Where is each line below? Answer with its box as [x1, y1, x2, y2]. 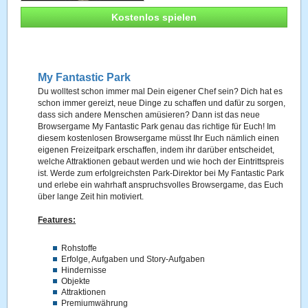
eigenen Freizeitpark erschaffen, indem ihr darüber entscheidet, [38, 145, 275, 155]
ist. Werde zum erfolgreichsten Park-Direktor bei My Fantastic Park [38, 168, 285, 178]
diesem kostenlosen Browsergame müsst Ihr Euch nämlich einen [38, 133, 280, 143]
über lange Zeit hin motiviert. [38, 192, 144, 201]
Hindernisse [61, 265, 107, 275]
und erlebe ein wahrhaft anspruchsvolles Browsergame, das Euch [38, 180, 284, 190]
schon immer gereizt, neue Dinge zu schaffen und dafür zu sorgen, [38, 98, 286, 108]
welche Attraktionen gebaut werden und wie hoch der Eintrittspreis [38, 157, 285, 166]
